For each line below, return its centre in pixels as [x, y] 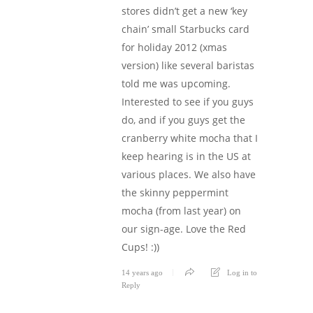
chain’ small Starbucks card [185, 29]
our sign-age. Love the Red [184, 228]
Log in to [242, 272]
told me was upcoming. [176, 83]
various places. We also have [189, 174]
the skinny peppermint [175, 192]
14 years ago [142, 272]
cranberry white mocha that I [190, 138]
